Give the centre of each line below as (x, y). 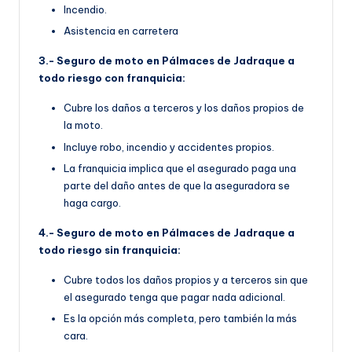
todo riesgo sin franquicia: (110, 249)
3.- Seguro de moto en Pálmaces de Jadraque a (167, 61)
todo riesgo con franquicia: (112, 78)
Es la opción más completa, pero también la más (180, 318)
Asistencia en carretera (121, 31)
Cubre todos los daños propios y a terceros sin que (186, 279)
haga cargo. (92, 202)
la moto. (83, 125)
